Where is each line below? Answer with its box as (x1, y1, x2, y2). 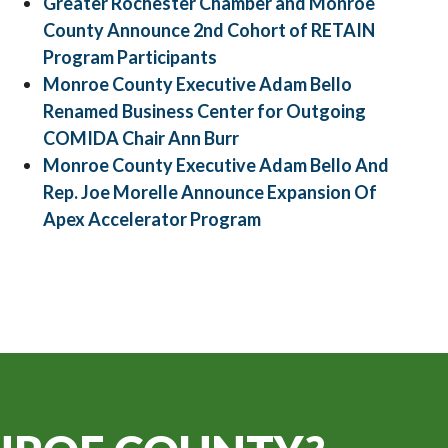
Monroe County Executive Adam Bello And (43, 154, 390, 177)
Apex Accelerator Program (43, 208, 262, 231)
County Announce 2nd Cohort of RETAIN (43, 19, 376, 42)
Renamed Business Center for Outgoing (43, 100, 367, 123)
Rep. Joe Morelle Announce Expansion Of (43, 181, 378, 204)
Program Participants (43, 46, 218, 69)
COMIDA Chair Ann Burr (43, 127, 240, 150)
